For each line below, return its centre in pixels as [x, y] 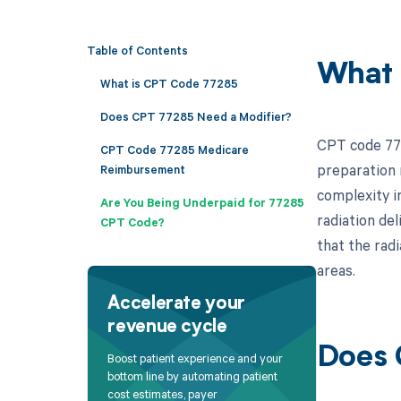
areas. [336, 270]
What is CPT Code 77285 [169, 83]
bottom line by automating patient [193, 376]
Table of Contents [137, 50]
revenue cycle [167, 327]
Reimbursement [142, 169]
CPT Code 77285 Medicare [174, 149]
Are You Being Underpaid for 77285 [202, 202]
